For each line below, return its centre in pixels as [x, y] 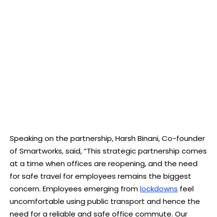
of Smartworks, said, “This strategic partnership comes [108, 151]
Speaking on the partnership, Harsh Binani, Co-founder [107, 138]
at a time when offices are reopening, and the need [104, 163]
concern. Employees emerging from [75, 188]
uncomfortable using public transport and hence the [105, 201]
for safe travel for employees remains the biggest [101, 176]
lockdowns [159, 188]
